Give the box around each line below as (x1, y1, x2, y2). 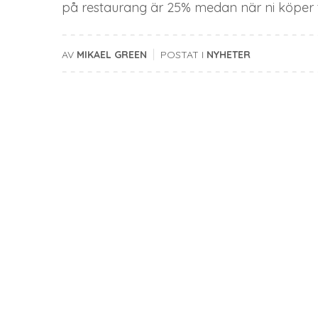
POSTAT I (160, 48, 204, 61)
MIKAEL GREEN (77, 48, 147, 61)
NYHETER (207, 48, 251, 61)
